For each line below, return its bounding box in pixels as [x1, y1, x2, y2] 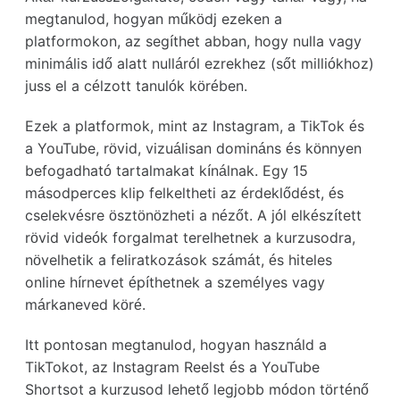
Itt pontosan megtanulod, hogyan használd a [25, 336, 327, 354]
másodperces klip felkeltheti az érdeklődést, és [25, 184, 344, 202]
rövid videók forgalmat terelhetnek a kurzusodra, [25, 229, 355, 246]
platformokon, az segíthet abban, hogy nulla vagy [25, 32, 362, 50]
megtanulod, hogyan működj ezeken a [25, 10, 282, 28]
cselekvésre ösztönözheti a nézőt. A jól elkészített [25, 206, 362, 224]
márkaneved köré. [25, 296, 146, 313]
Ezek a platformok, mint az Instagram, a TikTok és [25, 117, 364, 135]
